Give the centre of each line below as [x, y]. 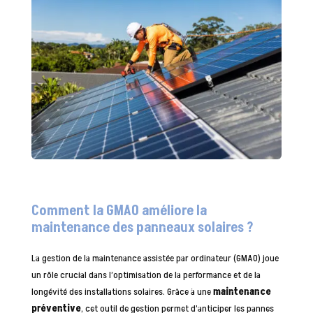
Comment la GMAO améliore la [119, 211]
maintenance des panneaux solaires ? [142, 227]
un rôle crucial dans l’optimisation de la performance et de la [146, 275]
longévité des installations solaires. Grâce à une [122, 291]
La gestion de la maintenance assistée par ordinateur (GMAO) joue [155, 258]
